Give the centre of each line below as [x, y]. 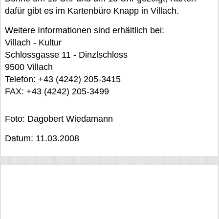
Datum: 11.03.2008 [42, 138]
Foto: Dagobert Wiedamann [59, 119]
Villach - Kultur [33, 43]
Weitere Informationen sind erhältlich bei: [85, 30]
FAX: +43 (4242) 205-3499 [57, 91]
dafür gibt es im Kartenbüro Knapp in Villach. [92, 11]
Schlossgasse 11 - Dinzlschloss [66, 55]
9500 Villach [29, 67]
